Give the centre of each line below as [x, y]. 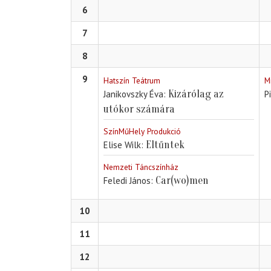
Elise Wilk [122, 145]
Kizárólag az [196, 94]
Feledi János [127, 181]
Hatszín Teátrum [132, 81]
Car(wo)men [182, 181]
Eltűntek [165, 145]
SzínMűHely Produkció [142, 132]
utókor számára [139, 109]
